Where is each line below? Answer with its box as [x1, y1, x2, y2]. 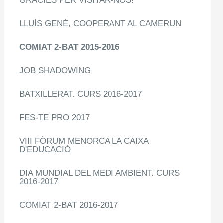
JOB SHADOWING [19, 66, 91, 76]
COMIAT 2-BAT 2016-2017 [19, 200, 118, 210]
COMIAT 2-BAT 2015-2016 [19, 42, 120, 52]
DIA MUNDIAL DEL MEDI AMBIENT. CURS [19, 168, 180, 178]
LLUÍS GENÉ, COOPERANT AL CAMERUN [19, 18, 182, 28]
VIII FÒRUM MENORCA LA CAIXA [19, 136, 149, 146]
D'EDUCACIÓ [19, 144, 71, 154]
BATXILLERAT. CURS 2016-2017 [19, 89, 142, 99]
